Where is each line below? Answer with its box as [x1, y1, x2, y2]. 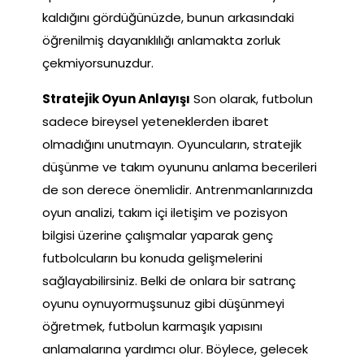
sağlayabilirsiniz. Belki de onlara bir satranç [42, 271, 296, 289]
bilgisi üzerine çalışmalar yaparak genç [42, 226, 273, 244]
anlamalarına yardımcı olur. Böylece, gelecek [42, 340, 308, 357]
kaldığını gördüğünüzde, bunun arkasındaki [42, 8, 294, 26]
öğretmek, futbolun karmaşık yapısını [42, 317, 262, 335]
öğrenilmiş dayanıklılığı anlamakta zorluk [42, 31, 280, 49]
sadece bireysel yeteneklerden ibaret [42, 112, 269, 130]
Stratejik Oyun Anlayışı [42, 89, 190, 107]
